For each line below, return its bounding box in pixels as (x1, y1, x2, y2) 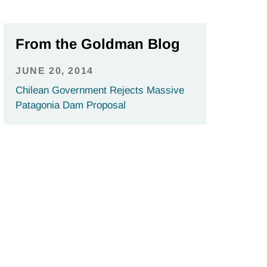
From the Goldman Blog (15, 36, 180, 52)
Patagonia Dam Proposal (15, 100, 126, 111)
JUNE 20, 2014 (15, 66, 94, 76)
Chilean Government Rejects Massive (15, 85, 184, 97)
